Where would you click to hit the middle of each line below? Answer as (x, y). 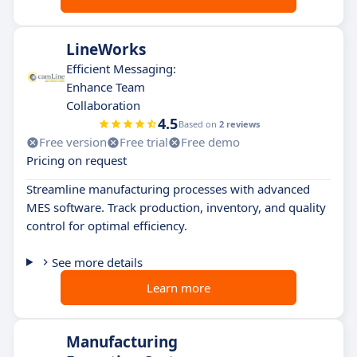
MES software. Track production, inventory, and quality (176, 207)
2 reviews (239, 124)
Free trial (144, 142)
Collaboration (103, 105)
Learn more (178, 288)
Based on (198, 124)
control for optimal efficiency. (107, 226)
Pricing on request (76, 160)
